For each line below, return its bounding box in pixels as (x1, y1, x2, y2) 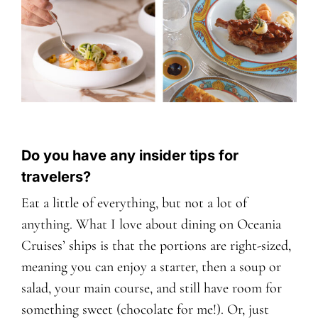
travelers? (21, 168, 91, 185)
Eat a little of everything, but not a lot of (21, 194, 247, 212)
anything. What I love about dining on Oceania (21, 215, 281, 233)
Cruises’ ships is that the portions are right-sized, (21, 236, 291, 254)
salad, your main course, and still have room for (21, 279, 282, 297)
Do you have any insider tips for (21, 146, 238, 164)
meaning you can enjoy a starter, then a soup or (21, 258, 281, 275)
